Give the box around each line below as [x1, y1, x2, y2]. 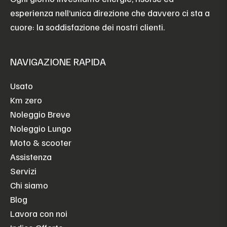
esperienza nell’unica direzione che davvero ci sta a [10, 7, 210, 18]
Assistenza [10, 150, 52, 162]
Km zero [10, 94, 42, 105]
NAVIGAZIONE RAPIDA [10, 54, 106, 68]
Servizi [10, 165, 36, 176]
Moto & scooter [10, 136, 71, 148]
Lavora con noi [10, 207, 67, 219]
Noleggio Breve [10, 108, 70, 120]
